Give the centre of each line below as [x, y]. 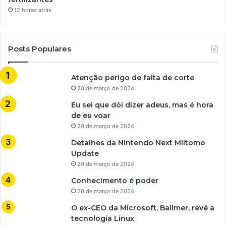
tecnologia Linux [103, 219]
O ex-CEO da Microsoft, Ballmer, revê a [143, 208]
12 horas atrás [33, 10]
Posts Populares [40, 49]
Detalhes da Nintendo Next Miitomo [138, 143]
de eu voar [91, 116]
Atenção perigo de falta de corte [133, 78]
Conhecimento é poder [115, 181]
